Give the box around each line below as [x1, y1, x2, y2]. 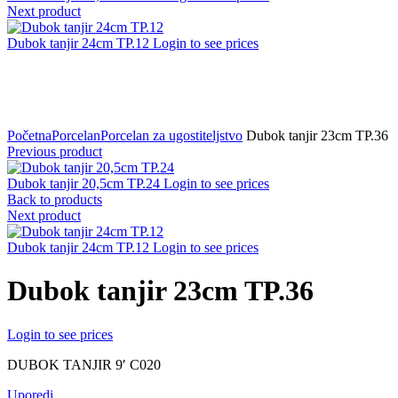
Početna [7, 128, 52, 143]
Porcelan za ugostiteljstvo [100, 128, 243, 143]
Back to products [7, 192, 102, 207]
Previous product [7, 144, 102, 159]
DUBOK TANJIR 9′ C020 [7, 356, 161, 372]
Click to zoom [7, 112, 86, 127]
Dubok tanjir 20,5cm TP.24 [7, 176, 163, 191]
